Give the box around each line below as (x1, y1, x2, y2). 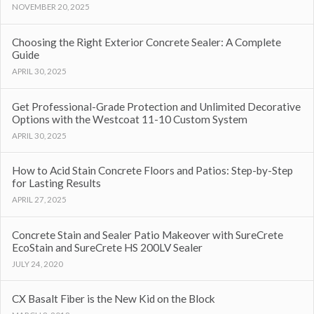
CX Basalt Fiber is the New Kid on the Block (11, 292, 215, 306)
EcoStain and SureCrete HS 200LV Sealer (11, 240, 203, 254)
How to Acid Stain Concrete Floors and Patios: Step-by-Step (11, 164, 293, 177)
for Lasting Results (11, 177, 101, 190)
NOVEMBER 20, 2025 (11, 2, 90, 12)
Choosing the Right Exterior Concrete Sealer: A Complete (11, 36, 281, 49)
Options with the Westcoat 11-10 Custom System (11, 112, 247, 125)
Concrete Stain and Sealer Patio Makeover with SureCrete (11, 228, 283, 241)
